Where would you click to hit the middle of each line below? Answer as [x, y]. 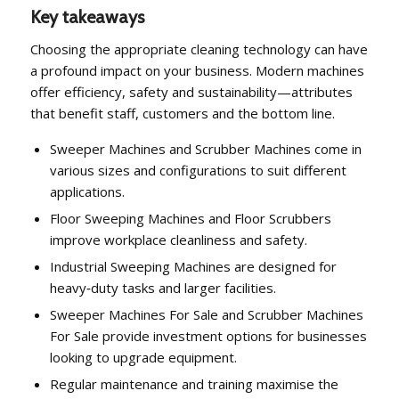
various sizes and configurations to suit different [198, 170]
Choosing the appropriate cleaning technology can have [199, 49]
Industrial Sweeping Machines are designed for [193, 266]
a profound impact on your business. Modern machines [197, 70]
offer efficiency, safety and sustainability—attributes [191, 91]
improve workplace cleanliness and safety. [178, 239]
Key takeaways [87, 17]
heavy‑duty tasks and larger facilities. [163, 287]
